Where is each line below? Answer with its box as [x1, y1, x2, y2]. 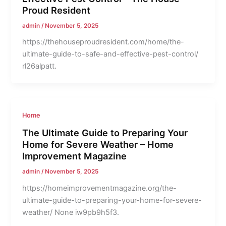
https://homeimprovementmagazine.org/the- [22, 183, 177, 193]
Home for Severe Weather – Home [22, 138, 174, 150]
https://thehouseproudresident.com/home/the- [22, 37, 185, 47]
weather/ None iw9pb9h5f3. [22, 207, 120, 217]
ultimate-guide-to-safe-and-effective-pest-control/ [22, 49, 199, 59]
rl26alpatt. [22, 62, 57, 71]
